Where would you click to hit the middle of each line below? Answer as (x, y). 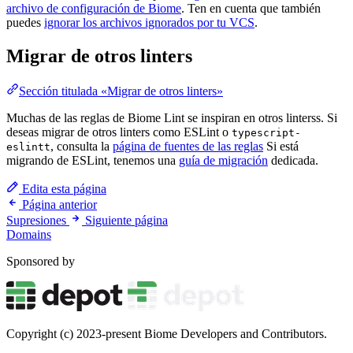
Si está (281, 147)
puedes (25, 23)
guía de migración (223, 161)
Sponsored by (41, 262)
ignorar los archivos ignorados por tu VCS (149, 23)
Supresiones (36, 221)
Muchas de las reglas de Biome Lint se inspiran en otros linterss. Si (172, 118)
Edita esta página (63, 189)
